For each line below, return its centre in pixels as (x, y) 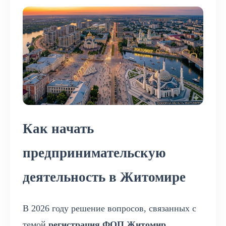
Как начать (58, 128)
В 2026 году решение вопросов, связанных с (109, 208)
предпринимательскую (94, 153)
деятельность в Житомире (104, 177)
